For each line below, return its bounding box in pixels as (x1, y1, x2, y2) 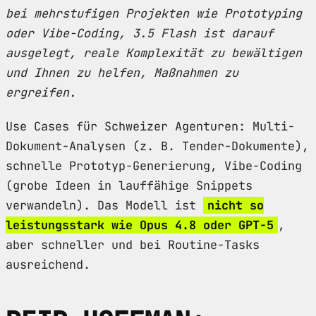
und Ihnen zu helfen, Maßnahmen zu (6, 64, 238, 80)
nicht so (207, 197, 264, 213)
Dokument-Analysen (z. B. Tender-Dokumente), (6, 138, 309, 154)
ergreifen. (6, 84, 76, 100)
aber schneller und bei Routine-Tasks (6, 236, 260, 253)
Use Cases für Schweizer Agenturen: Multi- (6, 118, 295, 134)
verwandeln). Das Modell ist (6, 197, 203, 213)
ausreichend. (6, 256, 90, 272)
